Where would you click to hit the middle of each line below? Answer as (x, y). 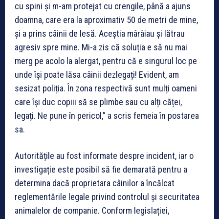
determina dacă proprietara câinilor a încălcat (95, 183)
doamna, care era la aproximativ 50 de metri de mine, (106, 20)
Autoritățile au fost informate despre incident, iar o (104, 155)
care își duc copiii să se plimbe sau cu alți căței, (98, 102)
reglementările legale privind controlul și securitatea (107, 197)
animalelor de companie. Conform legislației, (92, 210)
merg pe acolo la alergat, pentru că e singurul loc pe (106, 61)
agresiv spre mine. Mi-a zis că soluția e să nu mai (101, 47)
